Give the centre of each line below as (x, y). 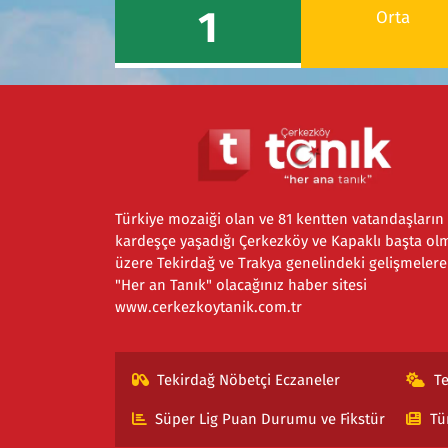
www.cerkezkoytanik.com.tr (208, 307)
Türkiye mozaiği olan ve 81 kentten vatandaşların (279, 219)
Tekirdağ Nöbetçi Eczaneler (249, 380)
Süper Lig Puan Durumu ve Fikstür (270, 419)
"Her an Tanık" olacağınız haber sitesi (240, 285)
